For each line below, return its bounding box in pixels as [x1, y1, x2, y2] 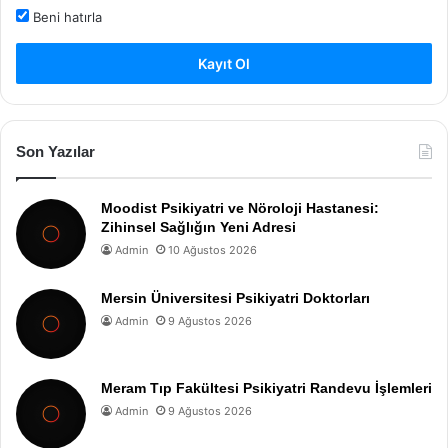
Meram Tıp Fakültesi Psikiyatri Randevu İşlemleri [101, 380, 432, 396]
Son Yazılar [16, 143, 95, 160]
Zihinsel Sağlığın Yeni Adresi [101, 219, 296, 235]
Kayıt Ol [198, 55, 250, 72]
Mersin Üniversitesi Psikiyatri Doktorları [101, 290, 370, 306]
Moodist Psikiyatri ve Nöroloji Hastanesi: [101, 200, 379, 216]
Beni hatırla [29, 9, 102, 25]
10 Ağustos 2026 [168, 243, 257, 257]
